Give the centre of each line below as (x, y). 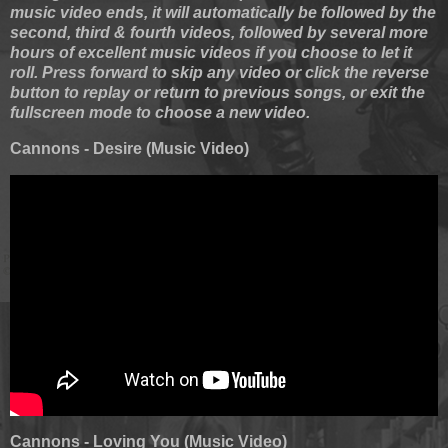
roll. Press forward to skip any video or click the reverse (219, 73)
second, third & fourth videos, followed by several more (219, 33)
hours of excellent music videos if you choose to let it (211, 53)
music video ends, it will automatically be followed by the (223, 13)
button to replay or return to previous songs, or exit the (217, 93)
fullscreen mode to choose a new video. (160, 113)
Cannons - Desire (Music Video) (129, 149)
